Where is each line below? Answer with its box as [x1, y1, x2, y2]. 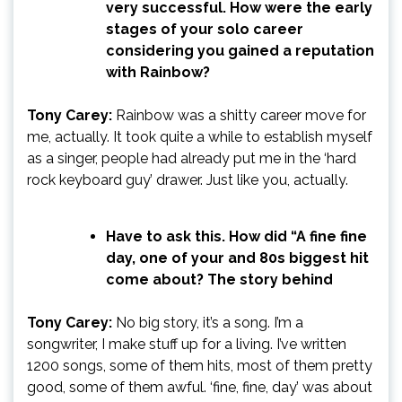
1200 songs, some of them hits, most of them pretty [27, 356, 372, 374]
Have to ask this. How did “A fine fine [106, 227, 367, 245]
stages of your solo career [106, 20, 303, 38]
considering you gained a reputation [106, 41, 374, 59]
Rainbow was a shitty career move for [112, 106, 366, 124]
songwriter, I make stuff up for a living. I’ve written [27, 335, 346, 353]
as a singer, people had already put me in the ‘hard [27, 149, 356, 167]
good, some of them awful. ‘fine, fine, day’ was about [27, 378, 372, 396]
